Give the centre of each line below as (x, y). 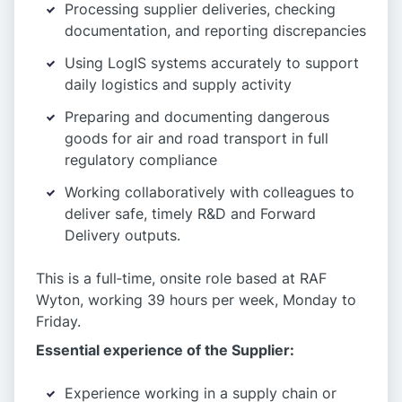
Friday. (58, 322)
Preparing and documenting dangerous (197, 117)
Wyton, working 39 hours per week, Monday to (196, 300)
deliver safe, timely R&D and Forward (190, 214)
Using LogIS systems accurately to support (212, 63)
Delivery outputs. (122, 236)
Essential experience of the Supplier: (165, 350)
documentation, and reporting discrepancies (215, 31)
